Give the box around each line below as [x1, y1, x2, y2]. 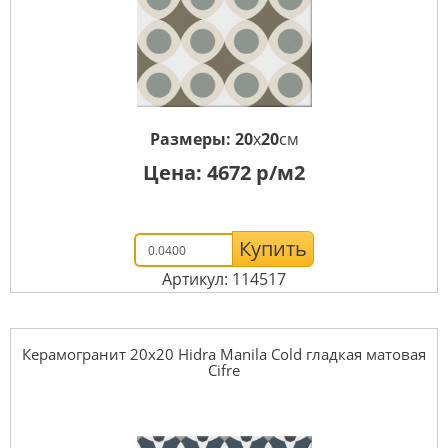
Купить [239, 235, 307, 263]
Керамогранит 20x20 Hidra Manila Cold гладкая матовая [22, 344, 426, 365]
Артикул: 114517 [162, 268, 286, 291]
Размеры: [149, 128, 235, 151]
